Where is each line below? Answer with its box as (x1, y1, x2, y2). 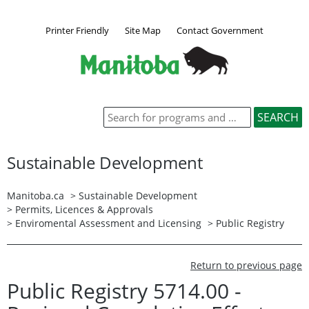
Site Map (125, 23, 161, 37)
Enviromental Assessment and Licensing (15, 216, 201, 230)
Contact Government (177, 23, 263, 37)
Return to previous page (190, 258, 302, 272)
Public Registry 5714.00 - (7, 276, 241, 305)
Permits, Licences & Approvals (15, 202, 153, 216)
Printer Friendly (46, 23, 109, 37)
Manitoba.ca (7, 188, 64, 202)
